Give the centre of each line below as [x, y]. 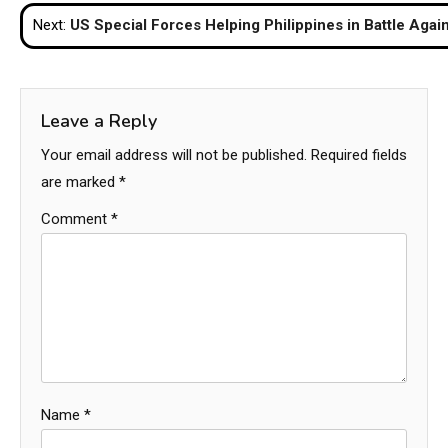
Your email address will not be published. [174, 154]
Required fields [359, 154]
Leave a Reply [99, 120]
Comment [76, 218]
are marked [80, 181]
